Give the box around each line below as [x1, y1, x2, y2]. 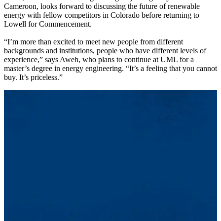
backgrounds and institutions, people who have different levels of [4, 46, 206, 55]
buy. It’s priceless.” [4, 73, 63, 81]
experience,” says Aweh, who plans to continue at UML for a [4, 55, 194, 64]
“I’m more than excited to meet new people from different [4, 37, 183, 46]
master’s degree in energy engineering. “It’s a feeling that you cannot [4, 64, 217, 73]
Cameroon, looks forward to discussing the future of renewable [4, 1, 200, 10]
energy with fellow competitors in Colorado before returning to [4, 10, 199, 19]
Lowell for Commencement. [4, 19, 92, 28]
